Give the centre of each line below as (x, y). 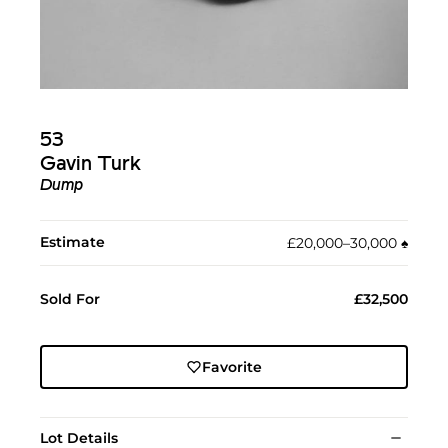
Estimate (72, 241)
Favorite (231, 366)
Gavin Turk (90, 164)
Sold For (70, 298)
